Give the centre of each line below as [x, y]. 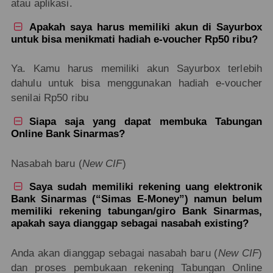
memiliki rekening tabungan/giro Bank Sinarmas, [136, 211]
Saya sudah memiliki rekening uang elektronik [146, 187]
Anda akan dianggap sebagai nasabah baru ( [114, 253]
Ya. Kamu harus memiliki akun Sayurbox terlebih [136, 69]
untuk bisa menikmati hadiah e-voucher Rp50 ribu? [134, 39]
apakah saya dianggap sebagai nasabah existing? [129, 224]
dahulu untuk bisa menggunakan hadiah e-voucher [136, 83]
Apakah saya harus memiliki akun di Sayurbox [146, 27]
